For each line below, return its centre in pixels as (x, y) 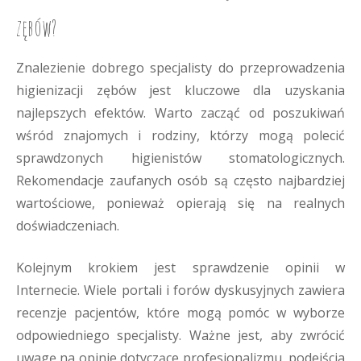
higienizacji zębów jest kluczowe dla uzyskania (180, 90)
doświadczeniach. (68, 226)
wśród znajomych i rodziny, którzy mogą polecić (180, 135)
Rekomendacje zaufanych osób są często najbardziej (180, 180)
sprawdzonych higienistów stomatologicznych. (180, 158)
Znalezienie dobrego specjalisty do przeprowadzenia (180, 68)
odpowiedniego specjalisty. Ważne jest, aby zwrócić (180, 335)
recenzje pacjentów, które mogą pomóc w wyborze (180, 313)
